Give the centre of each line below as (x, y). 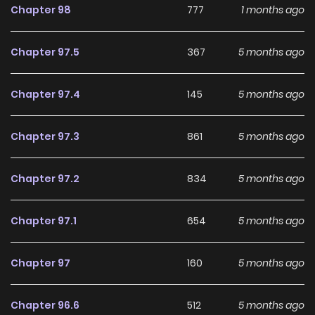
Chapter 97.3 (45, 137)
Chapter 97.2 (45, 179)
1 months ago (272, 10)
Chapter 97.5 (45, 52)
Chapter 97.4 (45, 95)
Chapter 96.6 (45, 306)
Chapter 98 (41, 10)
